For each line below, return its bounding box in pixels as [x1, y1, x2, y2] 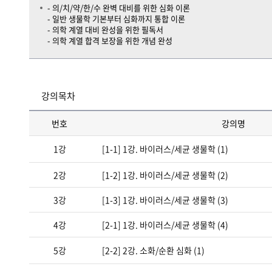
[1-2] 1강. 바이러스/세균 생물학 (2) [102, 169, 228, 181]
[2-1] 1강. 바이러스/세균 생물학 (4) [102, 219, 228, 231]
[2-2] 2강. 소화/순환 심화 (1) [102, 244, 205, 256]
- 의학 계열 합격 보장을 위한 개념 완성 [47, 35, 172, 46]
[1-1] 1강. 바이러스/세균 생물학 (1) [102, 143, 228, 155]
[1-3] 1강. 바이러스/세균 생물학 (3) [102, 194, 228, 206]
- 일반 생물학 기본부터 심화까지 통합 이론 [47, 13, 185, 24]
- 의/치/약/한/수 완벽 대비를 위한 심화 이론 [47, 2, 190, 13]
